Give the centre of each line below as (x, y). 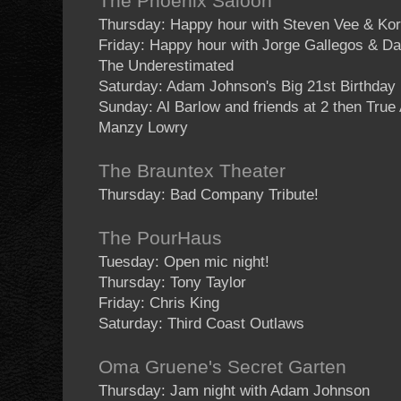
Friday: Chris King (159, 303)
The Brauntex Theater (192, 171)
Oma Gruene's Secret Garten (222, 367)
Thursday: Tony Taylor (172, 283)
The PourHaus (160, 239)
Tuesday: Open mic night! (184, 262)
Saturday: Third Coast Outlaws (201, 324)
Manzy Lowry (143, 128)
